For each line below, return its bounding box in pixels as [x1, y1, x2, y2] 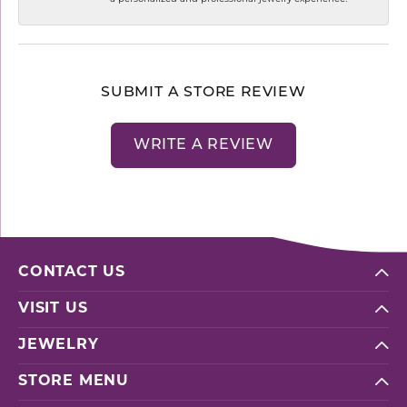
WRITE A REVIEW [133, 137, 274, 153]
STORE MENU [18, 373, 129, 389]
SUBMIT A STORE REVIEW [101, 84, 306, 100]
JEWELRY [18, 337, 99, 352]
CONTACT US [18, 264, 125, 280]
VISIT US [18, 301, 88, 316]
